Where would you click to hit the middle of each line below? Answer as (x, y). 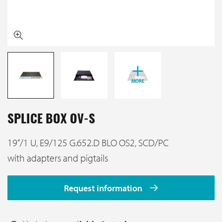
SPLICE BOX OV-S (51, 120)
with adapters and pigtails (58, 158)
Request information (104, 188)
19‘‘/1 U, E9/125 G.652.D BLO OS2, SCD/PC (88, 142)
